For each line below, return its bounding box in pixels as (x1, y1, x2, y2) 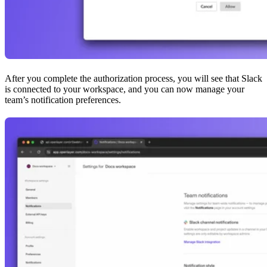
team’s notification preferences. (5, 94, 121, 105)
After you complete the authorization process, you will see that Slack (5, 73, 262, 83)
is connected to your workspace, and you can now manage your (5, 83, 244, 94)
